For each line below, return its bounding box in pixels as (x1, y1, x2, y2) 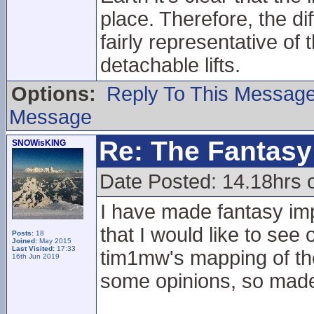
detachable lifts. (100, 54, 240, 76)
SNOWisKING (12, 138, 66, 148)
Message (9, 106, 92, 128)
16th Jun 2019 (12, 252, 60, 260)
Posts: (12, 229, 34, 237)
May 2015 (37, 237, 71, 245)
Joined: (12, 237, 37, 245)
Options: (11, 83, 96, 105)
